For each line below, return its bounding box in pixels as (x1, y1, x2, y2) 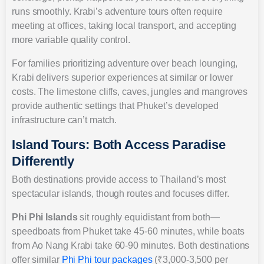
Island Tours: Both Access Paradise (12, 137, 226, 152)
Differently (12, 153, 74, 169)
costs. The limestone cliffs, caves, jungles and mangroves (12, 86, 248, 97)
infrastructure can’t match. (12, 114, 117, 125)
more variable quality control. (12, 34, 130, 45)
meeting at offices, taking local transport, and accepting (12, 20, 237, 31)
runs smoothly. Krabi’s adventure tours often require (12, 6, 223, 16)
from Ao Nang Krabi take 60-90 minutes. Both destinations (12, 240, 250, 250)
